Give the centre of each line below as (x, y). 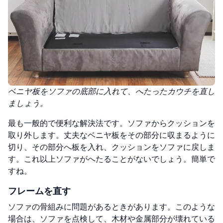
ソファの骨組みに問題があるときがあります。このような (111, 207)
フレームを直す (39, 191)
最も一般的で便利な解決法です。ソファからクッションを (111, 123)
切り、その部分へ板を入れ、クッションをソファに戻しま (111, 147)
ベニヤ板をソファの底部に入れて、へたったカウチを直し (111, 91)
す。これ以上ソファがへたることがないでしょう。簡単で (111, 159)
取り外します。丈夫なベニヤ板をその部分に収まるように (111, 135)
